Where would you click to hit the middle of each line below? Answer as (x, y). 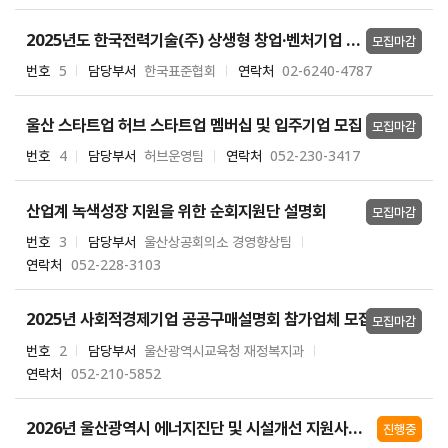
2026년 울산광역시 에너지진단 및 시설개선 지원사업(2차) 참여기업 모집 (355, 428)
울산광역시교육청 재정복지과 (224, 350)
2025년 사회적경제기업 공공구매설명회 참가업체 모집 (199, 319)
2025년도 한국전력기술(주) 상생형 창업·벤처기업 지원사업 (353, 39)
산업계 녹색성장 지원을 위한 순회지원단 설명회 (176, 210)
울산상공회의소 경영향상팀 (218, 241)
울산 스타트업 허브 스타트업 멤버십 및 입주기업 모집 (194, 125)
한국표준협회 (180, 70)
